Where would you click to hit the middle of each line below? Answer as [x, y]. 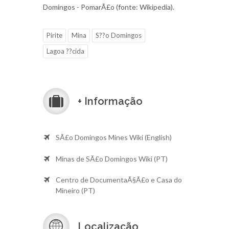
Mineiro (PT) [75, 190]
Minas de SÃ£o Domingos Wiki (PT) [111, 158]
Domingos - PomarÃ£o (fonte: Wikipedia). [109, 7]
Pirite [54, 36]
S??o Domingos [119, 36]
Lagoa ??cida [65, 51]
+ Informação [109, 101]
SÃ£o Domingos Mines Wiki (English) [113, 138]
